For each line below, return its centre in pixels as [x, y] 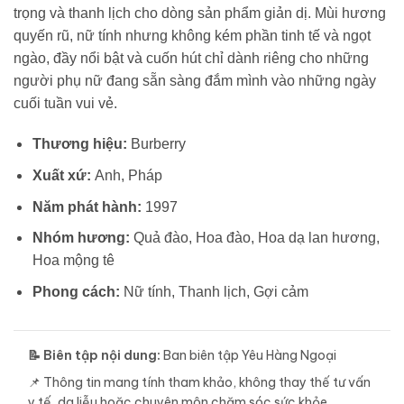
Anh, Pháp [128, 175]
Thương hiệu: [81, 144]
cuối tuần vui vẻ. [65, 103]
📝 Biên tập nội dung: [94, 355]
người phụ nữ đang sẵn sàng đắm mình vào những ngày [195, 80]
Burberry [158, 144]
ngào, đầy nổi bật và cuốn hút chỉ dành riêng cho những [191, 58]
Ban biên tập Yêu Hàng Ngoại [248, 355]
